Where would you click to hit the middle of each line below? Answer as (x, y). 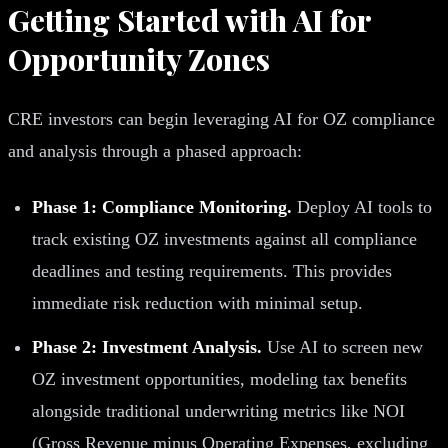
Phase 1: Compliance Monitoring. (162, 206)
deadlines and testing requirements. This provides (212, 270)
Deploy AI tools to (362, 206)
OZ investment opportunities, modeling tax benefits (219, 378)
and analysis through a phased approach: (155, 150)
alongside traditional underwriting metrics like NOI (218, 410)
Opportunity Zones (139, 58)
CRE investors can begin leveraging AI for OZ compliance (221, 118)
